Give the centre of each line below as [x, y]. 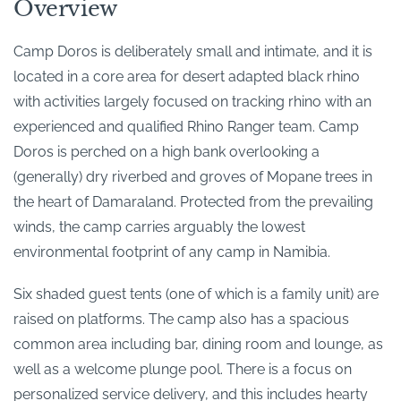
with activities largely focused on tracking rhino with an [192, 102]
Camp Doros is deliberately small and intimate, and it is [193, 52]
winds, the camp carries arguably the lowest [159, 227]
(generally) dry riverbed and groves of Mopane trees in [193, 177]
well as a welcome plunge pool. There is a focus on [183, 370]
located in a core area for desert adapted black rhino [187, 77]
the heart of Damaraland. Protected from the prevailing [193, 202]
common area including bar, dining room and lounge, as [198, 345]
